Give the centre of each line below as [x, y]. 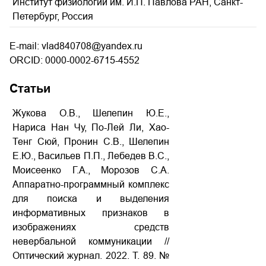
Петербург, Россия [53, 16]
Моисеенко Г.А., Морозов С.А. [91, 170]
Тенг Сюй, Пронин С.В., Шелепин [91, 142]
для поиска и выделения [91, 199]
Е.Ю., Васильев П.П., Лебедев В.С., [91, 156]
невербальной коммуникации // [91, 241]
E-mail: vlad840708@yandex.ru [76, 46]
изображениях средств [91, 227]
